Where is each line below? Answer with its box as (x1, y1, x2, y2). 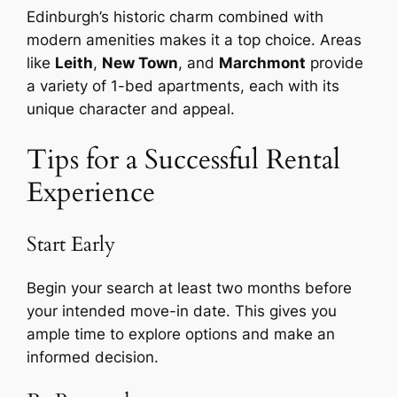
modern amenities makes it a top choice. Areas (27, 31, 362, 50)
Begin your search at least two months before (27, 278, 353, 297)
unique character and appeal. (27, 100, 236, 119)
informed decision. (27, 347, 160, 366)
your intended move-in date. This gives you (27, 301, 338, 320)
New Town (102, 54, 179, 73)
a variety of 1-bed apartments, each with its (27, 77, 340, 96)
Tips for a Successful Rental (27, 140, 341, 178)
